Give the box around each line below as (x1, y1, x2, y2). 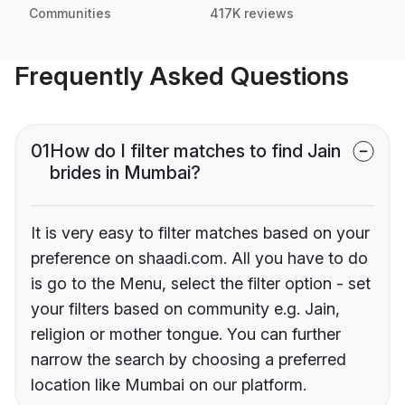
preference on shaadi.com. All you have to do (31, 249, 368, 268)
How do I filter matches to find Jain (50, 140, 341, 163)
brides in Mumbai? (50, 162, 201, 184)
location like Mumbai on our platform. (31, 375, 306, 395)
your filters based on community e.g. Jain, (31, 299, 340, 319)
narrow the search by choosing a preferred (31, 350, 346, 370)
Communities (29, 5, 111, 22)
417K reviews (210, 5, 294, 22)
